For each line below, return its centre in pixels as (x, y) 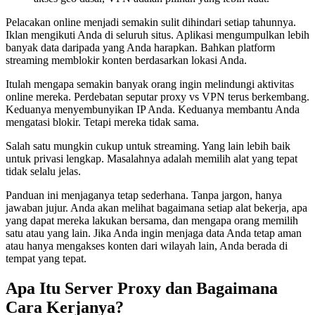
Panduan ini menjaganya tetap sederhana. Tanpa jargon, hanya (144, 195)
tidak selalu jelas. (43, 172)
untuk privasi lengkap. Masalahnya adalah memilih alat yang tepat (152, 159)
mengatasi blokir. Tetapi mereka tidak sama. (102, 122)
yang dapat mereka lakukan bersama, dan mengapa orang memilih (152, 221)
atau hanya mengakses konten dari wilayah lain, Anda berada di (147, 246)
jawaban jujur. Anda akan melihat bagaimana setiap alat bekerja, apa (156, 208)
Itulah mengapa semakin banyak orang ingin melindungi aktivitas (150, 84)
